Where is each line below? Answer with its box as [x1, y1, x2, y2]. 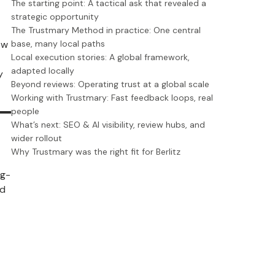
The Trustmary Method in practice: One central [11, 25, 201, 36]
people [11, 106, 39, 117]
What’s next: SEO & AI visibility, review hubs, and [11, 119, 205, 130]
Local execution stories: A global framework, [11, 52, 190, 63]
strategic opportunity [11, 11, 99, 22]
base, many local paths [11, 38, 105, 49]
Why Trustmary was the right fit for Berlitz [11, 146, 180, 157]
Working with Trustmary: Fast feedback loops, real [11, 92, 213, 103]
